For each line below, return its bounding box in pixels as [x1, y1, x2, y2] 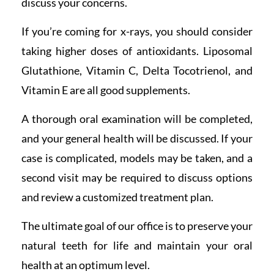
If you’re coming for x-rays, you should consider [21, 24, 253, 38]
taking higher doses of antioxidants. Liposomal [21, 43, 253, 57]
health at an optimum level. [21, 257, 150, 272]
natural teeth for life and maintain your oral [21, 238, 253, 252]
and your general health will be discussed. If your [21, 131, 253, 145]
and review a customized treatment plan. [21, 190, 213, 204]
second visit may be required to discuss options [21, 170, 253, 184]
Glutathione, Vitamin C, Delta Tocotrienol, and [21, 63, 253, 77]
